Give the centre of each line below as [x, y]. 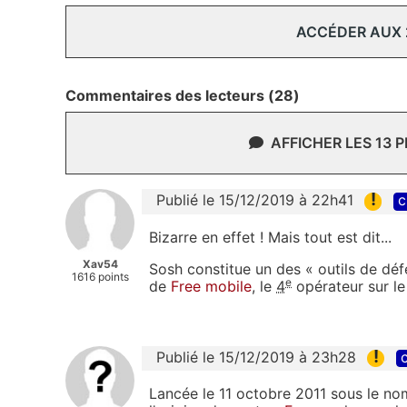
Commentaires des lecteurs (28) [183, 96]
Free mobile [211, 286]
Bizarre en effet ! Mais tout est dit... [270, 237]
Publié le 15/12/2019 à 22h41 [255, 200]
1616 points [100, 277]
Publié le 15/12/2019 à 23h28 [256, 357]
